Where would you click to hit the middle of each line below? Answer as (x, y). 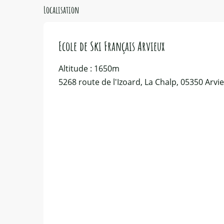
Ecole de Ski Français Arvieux (111, 46)
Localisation (61, 10)
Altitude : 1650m (89, 69)
